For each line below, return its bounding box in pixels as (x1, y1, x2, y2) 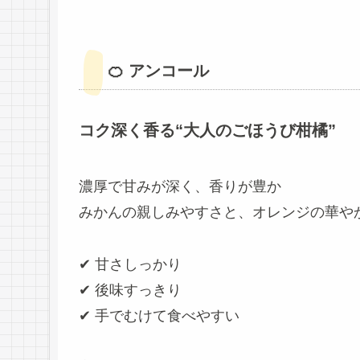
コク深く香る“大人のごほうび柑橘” (79, 121, 336, 140)
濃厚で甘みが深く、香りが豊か (79, 178, 281, 195)
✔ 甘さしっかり (79, 256, 182, 272)
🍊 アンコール (108, 61, 209, 80)
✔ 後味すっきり (79, 281, 182, 298)
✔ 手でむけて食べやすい (79, 307, 239, 324)
